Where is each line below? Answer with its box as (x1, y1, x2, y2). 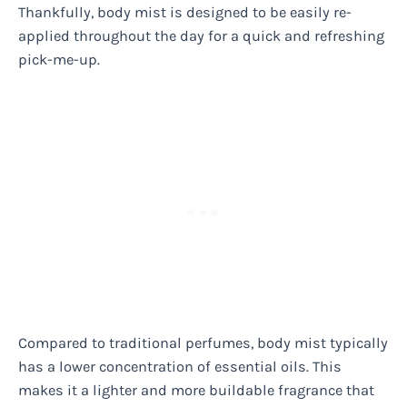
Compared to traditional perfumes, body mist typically (18, 334, 388, 352)
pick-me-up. (18, 50, 100, 68)
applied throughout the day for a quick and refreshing (18, 26, 384, 45)
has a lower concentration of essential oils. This (18, 358, 342, 376)
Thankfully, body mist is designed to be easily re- (18, 3, 352, 21)
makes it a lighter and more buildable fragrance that (18, 382, 374, 400)
